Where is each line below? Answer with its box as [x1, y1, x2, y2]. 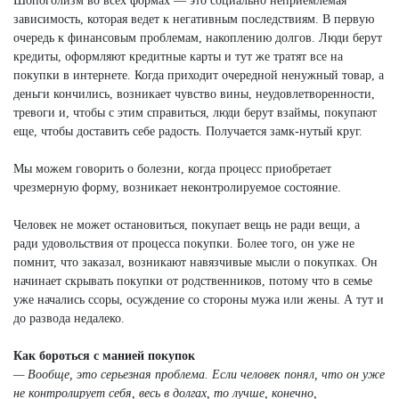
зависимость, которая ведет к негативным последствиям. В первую [13, 12, 374, 26]
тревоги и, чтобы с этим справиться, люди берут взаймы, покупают [13, 105, 377, 119]
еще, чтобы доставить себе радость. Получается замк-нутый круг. [13, 124, 362, 138]
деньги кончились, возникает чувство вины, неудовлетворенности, [13, 86, 375, 101]
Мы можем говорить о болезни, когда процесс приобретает [13, 161, 331, 175]
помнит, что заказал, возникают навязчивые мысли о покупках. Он [13, 255, 378, 269]
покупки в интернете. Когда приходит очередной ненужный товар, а [13, 68, 384, 82]
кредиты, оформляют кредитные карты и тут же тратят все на [13, 49, 343, 63]
